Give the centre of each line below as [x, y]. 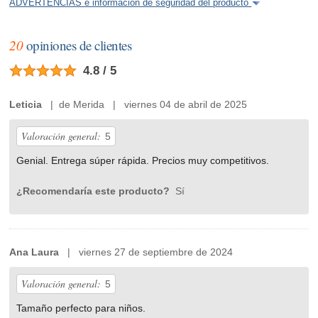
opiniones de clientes [77, 45]
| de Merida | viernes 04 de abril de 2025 [145, 105]
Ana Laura [34, 252]
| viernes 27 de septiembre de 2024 [146, 252]
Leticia [26, 105]
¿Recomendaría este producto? [95, 191]
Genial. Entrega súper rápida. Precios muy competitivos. [143, 161]
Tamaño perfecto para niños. [81, 308]
